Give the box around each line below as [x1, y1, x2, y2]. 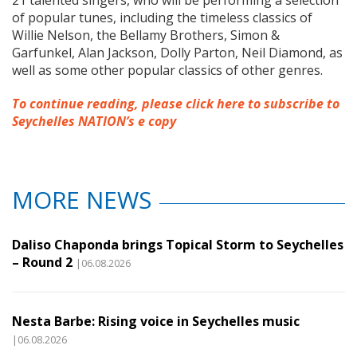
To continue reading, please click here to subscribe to [12, 95, 339, 113]
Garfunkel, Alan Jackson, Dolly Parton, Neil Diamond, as [12, 44, 343, 62]
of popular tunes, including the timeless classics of [12, 9, 312, 27]
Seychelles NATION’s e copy [12, 112, 176, 131]
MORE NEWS [12, 183, 151, 217]
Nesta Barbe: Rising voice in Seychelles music [12, 312, 300, 331]
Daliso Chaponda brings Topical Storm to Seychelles [12, 236, 343, 254]
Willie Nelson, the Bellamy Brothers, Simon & [12, 26, 280, 45]
